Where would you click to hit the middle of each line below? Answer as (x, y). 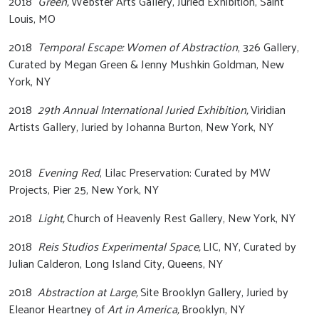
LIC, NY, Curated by (248, 246)
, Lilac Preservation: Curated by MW (185, 172)
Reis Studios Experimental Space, (119, 246)
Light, (51, 218)
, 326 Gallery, (268, 47)
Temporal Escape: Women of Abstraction (138, 47)
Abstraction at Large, (88, 292)
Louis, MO (33, 18)
